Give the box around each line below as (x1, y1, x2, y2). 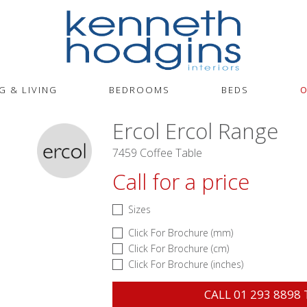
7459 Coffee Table (112, 145, 202, 160)
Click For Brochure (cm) (128, 242, 229, 255)
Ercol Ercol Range (112, 116, 278, 145)
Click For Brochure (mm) (128, 226, 233, 239)
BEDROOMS (109, 84, 170, 96)
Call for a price (112, 167, 249, 196)
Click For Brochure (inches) (128, 258, 243, 271)
